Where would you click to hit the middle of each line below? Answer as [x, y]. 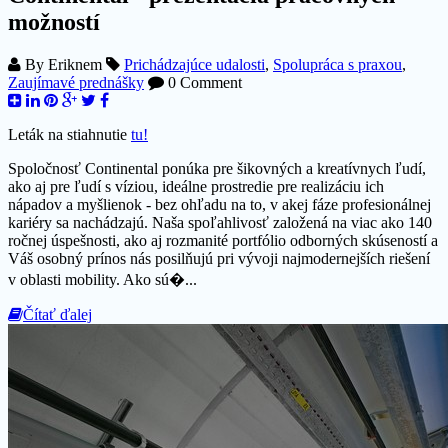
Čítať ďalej [57, 314]
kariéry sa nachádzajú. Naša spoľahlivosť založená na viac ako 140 [220, 222]
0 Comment [203, 82]
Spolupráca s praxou [337, 64]
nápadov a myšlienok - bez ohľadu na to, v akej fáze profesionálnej [219, 204]
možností [54, 21]
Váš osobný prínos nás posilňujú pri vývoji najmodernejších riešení [219, 258]
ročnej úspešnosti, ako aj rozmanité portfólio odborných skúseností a [223, 240]
